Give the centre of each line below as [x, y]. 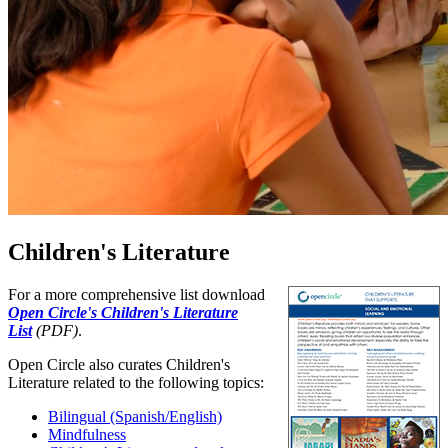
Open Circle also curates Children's [119, 364]
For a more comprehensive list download [136, 294]
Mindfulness [87, 434]
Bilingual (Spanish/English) [135, 416]
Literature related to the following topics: [136, 382]
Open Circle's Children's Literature [123, 312]
